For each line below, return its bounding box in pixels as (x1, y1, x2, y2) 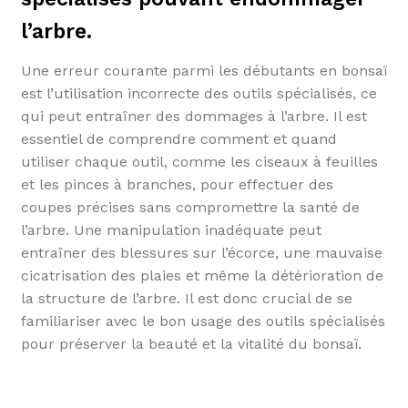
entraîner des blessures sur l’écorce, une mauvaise (20, 244, 382, 262)
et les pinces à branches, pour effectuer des (20, 176, 333, 194)
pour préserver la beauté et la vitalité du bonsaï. (20, 335, 362, 353)
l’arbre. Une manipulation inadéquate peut (20, 221, 321, 240)
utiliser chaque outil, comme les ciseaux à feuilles (20, 153, 378, 171)
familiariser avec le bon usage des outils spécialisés (20, 312, 385, 331)
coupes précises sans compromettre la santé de (20, 199, 360, 217)
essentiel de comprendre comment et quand (20, 130, 337, 148)
